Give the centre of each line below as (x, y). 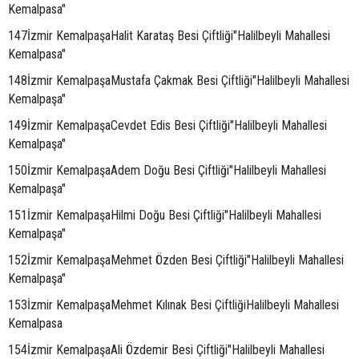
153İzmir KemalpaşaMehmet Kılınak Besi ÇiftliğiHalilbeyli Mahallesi (173, 305)
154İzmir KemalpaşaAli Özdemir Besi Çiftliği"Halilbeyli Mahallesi (166, 350)
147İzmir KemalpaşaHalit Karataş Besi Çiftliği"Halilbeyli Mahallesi (169, 36)
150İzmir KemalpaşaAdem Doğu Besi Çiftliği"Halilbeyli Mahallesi (167, 170)
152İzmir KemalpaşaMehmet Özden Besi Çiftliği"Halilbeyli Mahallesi (176, 260)
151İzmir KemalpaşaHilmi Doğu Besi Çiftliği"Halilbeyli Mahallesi (165, 215)
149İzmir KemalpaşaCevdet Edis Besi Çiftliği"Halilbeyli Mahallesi (167, 125)
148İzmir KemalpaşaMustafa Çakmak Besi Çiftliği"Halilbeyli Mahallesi (179, 81)
